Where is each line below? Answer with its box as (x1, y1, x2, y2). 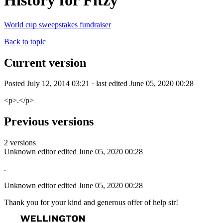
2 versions (4, 138, 36, 147)
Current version (4, 56, 86, 69)
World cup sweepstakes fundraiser (4, 20, 111, 29)
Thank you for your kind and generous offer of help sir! (4, 198, 178, 207)
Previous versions (4, 115, 94, 128)
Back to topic (4, 37, 46, 46)
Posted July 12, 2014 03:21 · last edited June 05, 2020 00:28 (4, 79, 194, 88)
